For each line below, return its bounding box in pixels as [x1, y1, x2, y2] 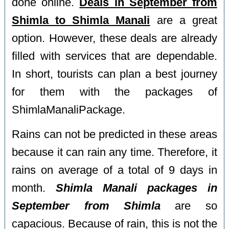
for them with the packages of [12, 85, 217, 98]
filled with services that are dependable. [12, 50, 217, 62]
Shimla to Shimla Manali [12, 14, 150, 27]
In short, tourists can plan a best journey [12, 67, 217, 80]
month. [12, 182, 56, 195]
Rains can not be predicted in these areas [12, 128, 217, 141]
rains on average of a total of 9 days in [12, 164, 217, 177]
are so [161, 200, 217, 213]
